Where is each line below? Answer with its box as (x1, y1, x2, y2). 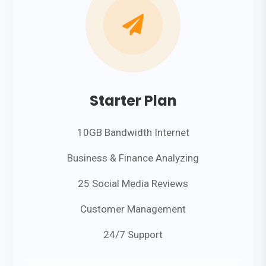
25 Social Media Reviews (78, 178, 188, 189)
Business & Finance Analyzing (67, 152, 199, 164)
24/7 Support (103, 229, 163, 240)
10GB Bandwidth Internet (77, 126, 189, 138)
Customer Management (80, 203, 186, 215)
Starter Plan (89, 91, 177, 110)
